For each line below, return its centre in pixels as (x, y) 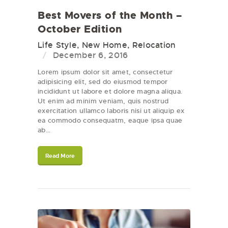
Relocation (154, 45)
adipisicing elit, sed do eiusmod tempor (103, 82)
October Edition (80, 29)
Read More (60, 156)
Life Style (57, 45)
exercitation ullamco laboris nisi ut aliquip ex (111, 111)
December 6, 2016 (90, 55)
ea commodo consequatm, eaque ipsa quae (110, 121)
